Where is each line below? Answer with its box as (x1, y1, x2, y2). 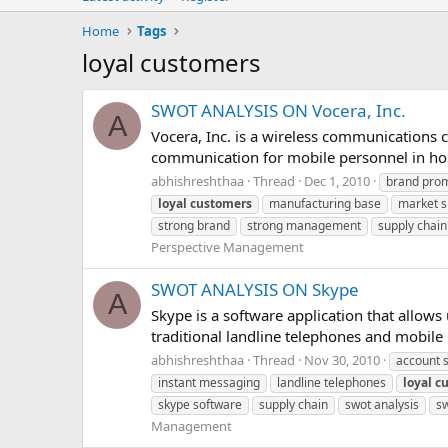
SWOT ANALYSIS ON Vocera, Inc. (151, 99, 406, 123)
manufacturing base (269, 194, 381, 212)
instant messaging (158, 373, 260, 391)
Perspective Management (151, 237, 304, 256)
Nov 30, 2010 (304, 350, 380, 369)
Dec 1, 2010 (304, 171, 370, 190)
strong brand (158, 216, 230, 234)
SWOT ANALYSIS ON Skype (151, 278, 359, 302)
